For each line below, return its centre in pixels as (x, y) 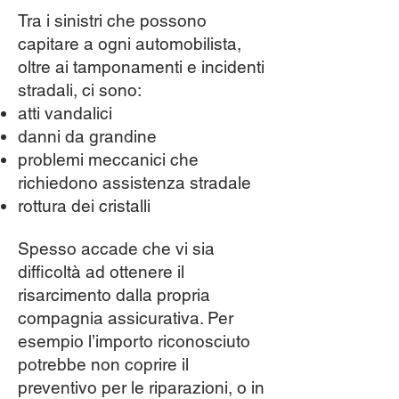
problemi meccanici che (108, 159)
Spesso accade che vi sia (116, 248)
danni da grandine (87, 136)
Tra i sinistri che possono (112, 20)
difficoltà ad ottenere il (101, 272)
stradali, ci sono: (80, 90)
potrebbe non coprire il (103, 364)
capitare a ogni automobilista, (130, 44)
